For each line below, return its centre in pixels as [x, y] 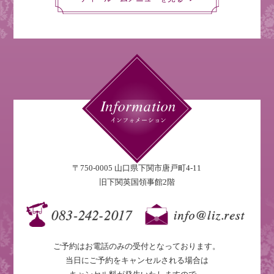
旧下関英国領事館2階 [137, 182]
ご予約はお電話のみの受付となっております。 [137, 246]
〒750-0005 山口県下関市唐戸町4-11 [137, 168]
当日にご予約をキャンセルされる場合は [137, 260]
